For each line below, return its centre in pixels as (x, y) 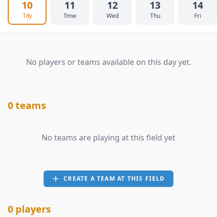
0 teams (27, 105)
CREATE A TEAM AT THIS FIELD (114, 178)
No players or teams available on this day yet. (108, 62)
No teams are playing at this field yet (108, 138)
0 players (29, 209)
